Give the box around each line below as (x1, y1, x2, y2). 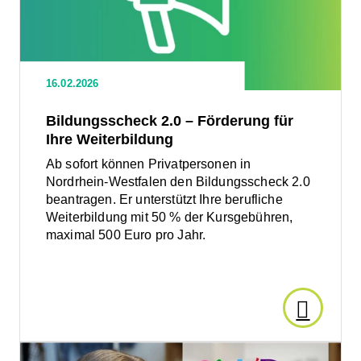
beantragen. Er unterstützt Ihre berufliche (46, 193, 283, 207)
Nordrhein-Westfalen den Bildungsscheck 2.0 (46, 175, 310, 189)
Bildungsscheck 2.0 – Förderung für (46, 113, 293, 130)
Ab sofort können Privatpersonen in (46, 157, 251, 172)
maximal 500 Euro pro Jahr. (46, 228, 206, 243)
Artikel (309, 342, 346, 357)
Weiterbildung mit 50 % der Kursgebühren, (46, 210, 293, 225)
